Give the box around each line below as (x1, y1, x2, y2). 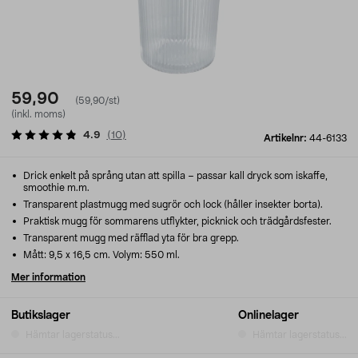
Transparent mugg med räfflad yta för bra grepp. (21, 233, 239, 243)
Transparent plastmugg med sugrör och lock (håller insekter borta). (21, 200, 323, 209)
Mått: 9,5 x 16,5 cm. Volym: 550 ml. (21, 250, 180, 260)
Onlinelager (238, 310, 299, 321)
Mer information (11, 272, 86, 282)
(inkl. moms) (11, 109, 66, 119)
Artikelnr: (264, 133, 309, 143)
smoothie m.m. (23, 183, 89, 193)
